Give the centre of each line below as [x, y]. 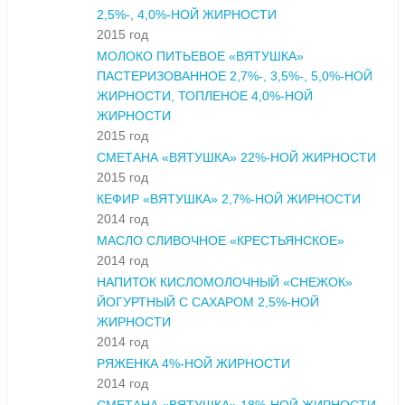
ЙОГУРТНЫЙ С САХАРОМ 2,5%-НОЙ [208, 302]
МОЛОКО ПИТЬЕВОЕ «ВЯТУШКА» [200, 57]
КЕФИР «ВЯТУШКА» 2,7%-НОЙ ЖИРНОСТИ [229, 199]
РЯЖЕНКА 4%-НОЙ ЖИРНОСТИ [193, 364]
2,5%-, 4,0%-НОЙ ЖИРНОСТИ [187, 15]
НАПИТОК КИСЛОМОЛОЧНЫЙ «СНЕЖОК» [225, 283]
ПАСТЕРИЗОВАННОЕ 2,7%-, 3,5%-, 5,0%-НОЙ [235, 76]
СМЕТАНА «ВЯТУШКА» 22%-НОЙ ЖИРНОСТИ [236, 158]
